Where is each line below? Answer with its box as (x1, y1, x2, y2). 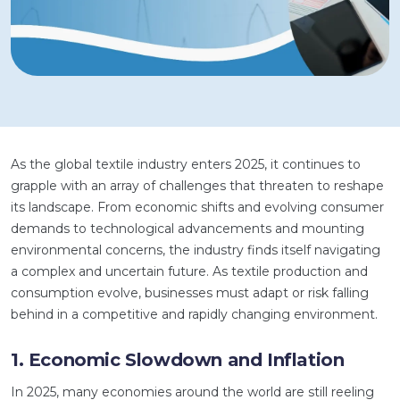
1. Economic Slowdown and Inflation (11, 349, 345, 371)
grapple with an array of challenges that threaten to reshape (11, 178, 384, 194)
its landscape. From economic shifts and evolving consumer (11, 199, 384, 215)
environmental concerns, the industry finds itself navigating (11, 242, 380, 258)
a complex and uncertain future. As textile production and (11, 263, 368, 279)
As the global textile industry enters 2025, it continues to (11, 156, 361, 172)
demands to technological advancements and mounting (11, 221, 364, 237)
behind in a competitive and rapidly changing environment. (11, 306, 378, 322)
